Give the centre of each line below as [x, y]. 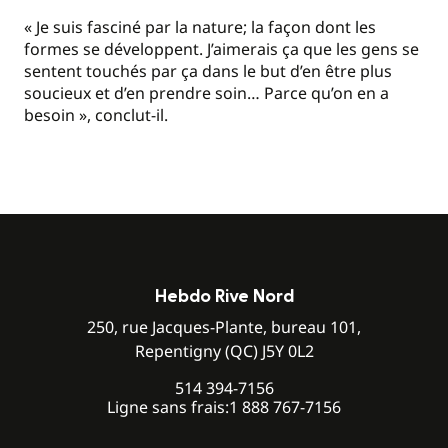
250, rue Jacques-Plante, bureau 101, [224, 327]
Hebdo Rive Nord [224, 297]
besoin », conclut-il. [96, 115]
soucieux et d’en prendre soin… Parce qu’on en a [206, 93]
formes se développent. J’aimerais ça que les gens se [221, 49]
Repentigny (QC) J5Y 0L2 [224, 351]
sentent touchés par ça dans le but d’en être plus [208, 71]
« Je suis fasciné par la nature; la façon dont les [200, 27]
